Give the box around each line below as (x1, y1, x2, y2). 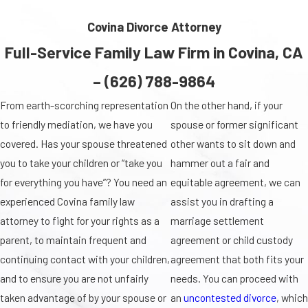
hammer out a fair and (170, 155, 269, 169)
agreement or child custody (170, 232, 293, 246)
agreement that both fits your (170, 252, 304, 265)
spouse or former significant (170, 117, 298, 131)
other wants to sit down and (170, 136, 296, 150)
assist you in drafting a (170, 194, 274, 208)
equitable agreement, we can (170, 175, 300, 188)
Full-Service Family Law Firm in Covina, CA (5, 42, 303, 62)
